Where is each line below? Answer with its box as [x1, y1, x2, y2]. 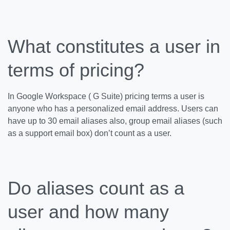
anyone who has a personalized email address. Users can [8, 104, 218, 113]
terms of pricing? [8, 60, 144, 81]
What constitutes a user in [8, 36, 220, 57]
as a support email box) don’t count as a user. [8, 129, 171, 138]
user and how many [8, 201, 169, 222]
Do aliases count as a [8, 178, 184, 199]
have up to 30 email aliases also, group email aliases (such [8, 117, 222, 125]
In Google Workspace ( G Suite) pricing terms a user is [8, 92, 204, 101]
